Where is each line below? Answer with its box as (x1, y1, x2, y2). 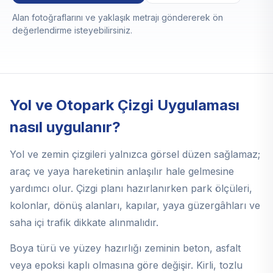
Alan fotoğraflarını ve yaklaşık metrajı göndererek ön (12, 12, 223, 23)
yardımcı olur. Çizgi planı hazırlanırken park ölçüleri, (10, 182, 252, 194)
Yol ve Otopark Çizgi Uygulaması (10, 96, 239, 114)
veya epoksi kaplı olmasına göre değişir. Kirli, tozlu (10, 259, 243, 271)
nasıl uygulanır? (10, 118, 121, 136)
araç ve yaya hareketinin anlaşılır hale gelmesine (10, 165, 234, 177)
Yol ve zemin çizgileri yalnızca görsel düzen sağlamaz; (10, 148, 260, 160)
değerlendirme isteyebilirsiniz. (12, 25, 132, 35)
